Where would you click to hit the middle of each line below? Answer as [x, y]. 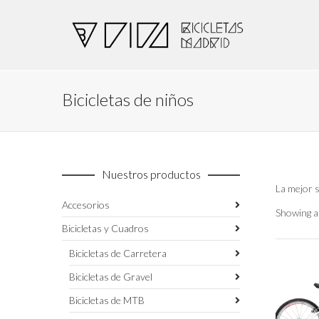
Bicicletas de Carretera [118, 253]
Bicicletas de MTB [107, 300]
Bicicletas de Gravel [111, 277]
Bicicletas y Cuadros [105, 228]
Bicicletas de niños [128, 99]
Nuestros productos [151, 174]
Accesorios [86, 205]
